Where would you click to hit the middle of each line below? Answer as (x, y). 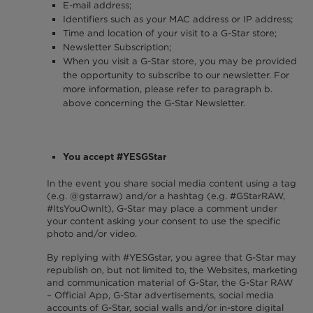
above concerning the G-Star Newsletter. (154, 103)
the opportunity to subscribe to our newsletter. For (176, 75)
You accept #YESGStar (115, 156)
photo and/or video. (92, 234)
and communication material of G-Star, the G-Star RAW (169, 282)
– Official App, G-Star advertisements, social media (160, 295)
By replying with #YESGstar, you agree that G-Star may (171, 257)
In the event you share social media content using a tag (171, 183)
